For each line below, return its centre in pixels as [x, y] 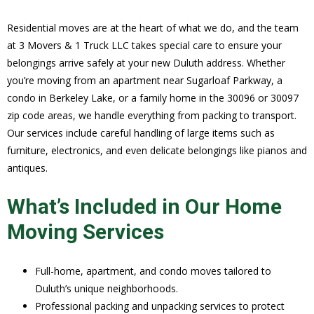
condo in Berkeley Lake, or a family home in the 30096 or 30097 [153, 98]
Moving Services [86, 232]
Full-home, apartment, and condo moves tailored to [153, 271]
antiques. [27, 168]
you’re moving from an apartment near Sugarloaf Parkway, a [145, 81]
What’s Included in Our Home [144, 207]
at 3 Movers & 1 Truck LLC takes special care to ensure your [144, 46]
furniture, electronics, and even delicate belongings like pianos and [157, 151]
